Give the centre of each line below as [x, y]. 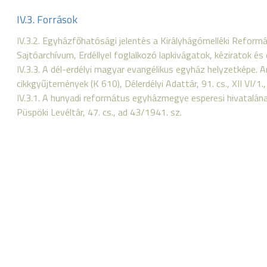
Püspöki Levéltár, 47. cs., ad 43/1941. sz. [99, 112]
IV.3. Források [47, 19]
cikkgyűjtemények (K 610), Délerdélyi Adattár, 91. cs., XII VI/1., [141, 83]
